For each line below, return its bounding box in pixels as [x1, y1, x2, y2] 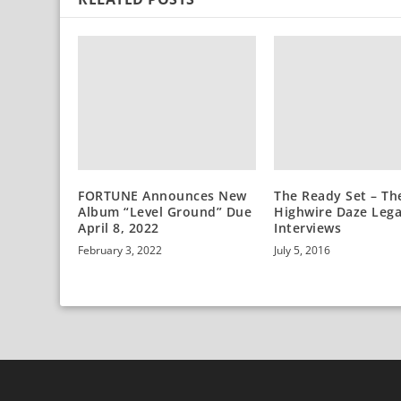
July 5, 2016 [274, 242, 330, 258]
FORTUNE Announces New [78, 186, 247, 204]
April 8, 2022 [78, 218, 159, 236]
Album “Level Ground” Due [78, 202, 252, 220]
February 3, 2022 [78, 242, 163, 258]
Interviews [274, 218, 341, 236]
